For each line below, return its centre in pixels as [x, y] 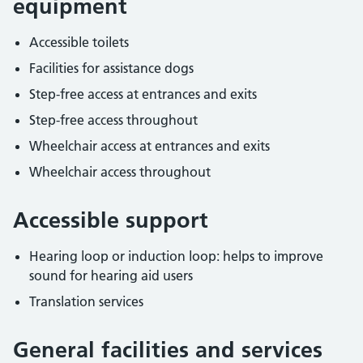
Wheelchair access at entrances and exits [149, 146]
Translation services [86, 301]
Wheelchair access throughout [120, 172]
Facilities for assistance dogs [111, 68]
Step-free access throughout [113, 120]
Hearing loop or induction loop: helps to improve [176, 256]
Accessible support [111, 220]
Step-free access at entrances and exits [143, 94]
